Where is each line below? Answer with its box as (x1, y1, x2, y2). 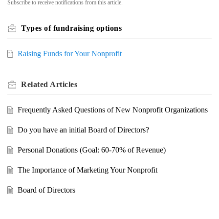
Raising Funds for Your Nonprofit (17, 49, 122, 58)
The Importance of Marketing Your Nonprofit (17, 166, 157, 175)
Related (21, 80, 50, 89)
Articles (50, 80, 77, 89)
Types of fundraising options (21, 24, 122, 33)
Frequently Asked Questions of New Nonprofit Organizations (17, 106, 208, 114)
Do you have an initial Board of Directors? (17, 126, 149, 134)
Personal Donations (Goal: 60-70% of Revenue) (17, 146, 166, 154)
